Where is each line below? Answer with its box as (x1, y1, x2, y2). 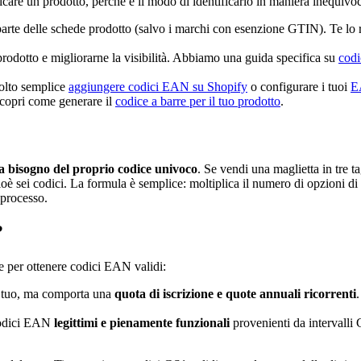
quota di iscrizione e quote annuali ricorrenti (114, 287, 356, 301)
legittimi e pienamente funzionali (54, 316, 230, 330)
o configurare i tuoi (247, 79, 351, 93)
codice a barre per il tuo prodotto (115, 93, 280, 108)
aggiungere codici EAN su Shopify (68, 79, 247, 93)
